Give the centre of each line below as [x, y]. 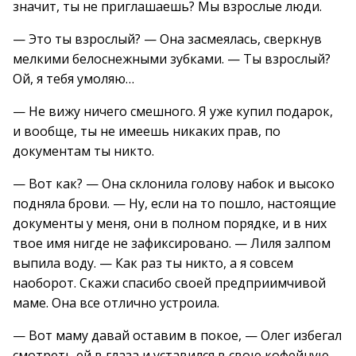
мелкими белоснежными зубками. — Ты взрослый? [172, 59]
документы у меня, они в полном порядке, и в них [170, 223]
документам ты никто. [83, 151]
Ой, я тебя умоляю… [74, 79]
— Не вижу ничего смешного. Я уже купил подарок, [173, 111]
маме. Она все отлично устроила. [116, 303]
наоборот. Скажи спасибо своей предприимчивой [169, 283]
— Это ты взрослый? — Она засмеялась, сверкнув [167, 39]
